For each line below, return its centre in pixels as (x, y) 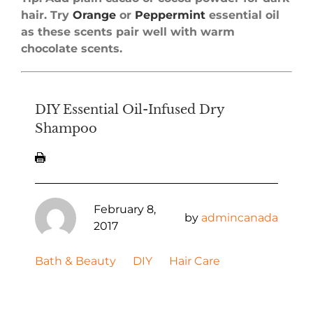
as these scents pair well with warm (128, 31)
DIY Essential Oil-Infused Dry (130, 109)
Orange (94, 15)
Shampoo (66, 128)
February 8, (124, 210)
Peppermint (170, 15)
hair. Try (47, 15)
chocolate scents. (72, 48)
